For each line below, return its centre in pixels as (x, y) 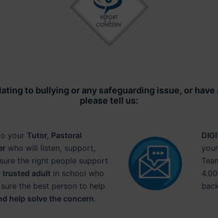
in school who (77, 173)
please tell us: (109, 100)
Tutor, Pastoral (54, 135)
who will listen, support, (50, 148)
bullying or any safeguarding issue (106, 90)
